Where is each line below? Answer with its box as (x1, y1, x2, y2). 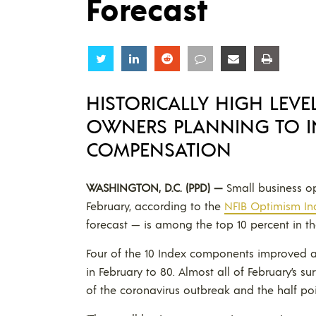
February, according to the (86, 198, 224, 213)
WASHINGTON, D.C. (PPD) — (86, 180, 223, 195)
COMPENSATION (86, 136, 231, 162)
